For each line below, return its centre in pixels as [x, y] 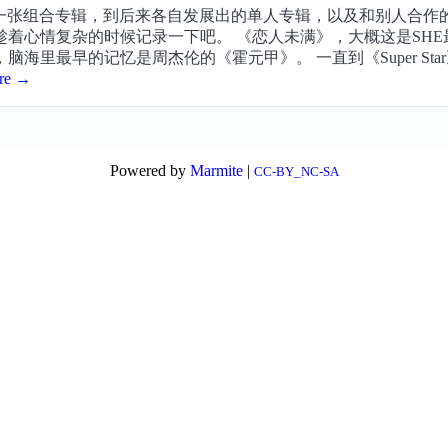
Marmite [216, 171]
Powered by [149, 171]
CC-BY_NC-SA [296, 172]
